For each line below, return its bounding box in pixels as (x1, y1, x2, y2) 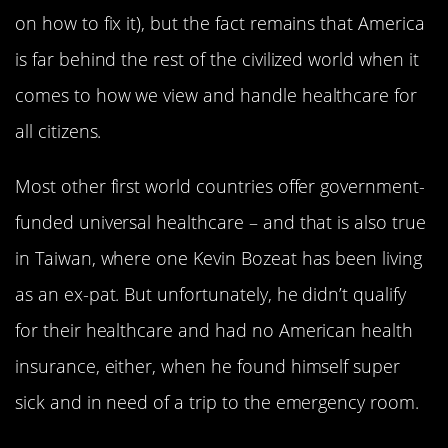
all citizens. (15, 119, 102, 144)
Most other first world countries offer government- (15, 173, 425, 198)
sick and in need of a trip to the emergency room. (15, 389, 419, 414)
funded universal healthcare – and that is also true (15, 209, 426, 234)
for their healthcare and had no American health (15, 317, 414, 342)
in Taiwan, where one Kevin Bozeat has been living (15, 245, 422, 270)
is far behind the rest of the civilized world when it (15, 47, 419, 72)
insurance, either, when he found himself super (15, 353, 401, 378)
